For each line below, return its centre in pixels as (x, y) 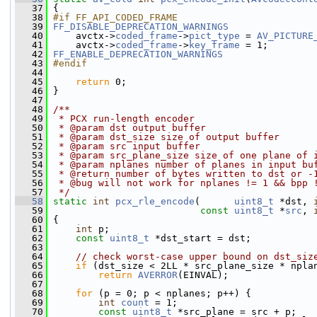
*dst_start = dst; (200, 238)
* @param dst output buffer (129, 128)
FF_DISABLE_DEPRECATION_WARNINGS (141, 27)
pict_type (214, 36)
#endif (70, 63)
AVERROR (158, 275)
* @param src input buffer (127, 146)
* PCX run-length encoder (124, 119)
